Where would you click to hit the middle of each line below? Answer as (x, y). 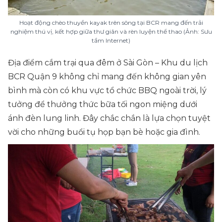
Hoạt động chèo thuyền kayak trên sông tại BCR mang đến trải (111, 23)
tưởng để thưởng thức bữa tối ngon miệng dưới (103, 104)
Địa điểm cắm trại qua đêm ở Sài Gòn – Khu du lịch (108, 63)
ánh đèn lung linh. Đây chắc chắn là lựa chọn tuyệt (109, 118)
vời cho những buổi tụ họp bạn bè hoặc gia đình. (104, 132)
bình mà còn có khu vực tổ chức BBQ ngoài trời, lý (107, 90)
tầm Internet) (111, 40)
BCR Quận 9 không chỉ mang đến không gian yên (107, 77)
